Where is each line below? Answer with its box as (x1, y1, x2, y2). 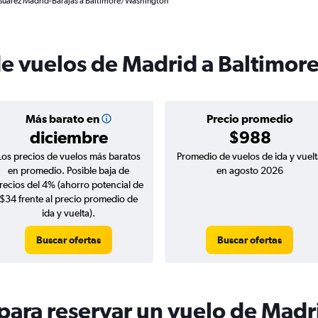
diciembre (29, 127, 108, 147)
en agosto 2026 (216, 165, 283, 176)
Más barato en (25, 112, 99, 125)
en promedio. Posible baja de (8, 165, 129, 176)
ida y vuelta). (42, 207, 95, 219)
